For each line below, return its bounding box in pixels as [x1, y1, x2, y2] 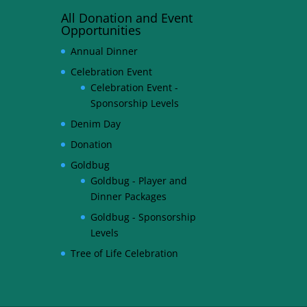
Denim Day [71, 116, 121, 130]
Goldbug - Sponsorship [90, 210, 197, 223]
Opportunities [61, 21, 142, 38]
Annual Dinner [71, 44, 138, 58]
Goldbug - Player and [90, 173, 188, 187]
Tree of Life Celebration [71, 246, 179, 260]
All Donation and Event [61, 9, 193, 26]
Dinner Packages [90, 189, 167, 203]
